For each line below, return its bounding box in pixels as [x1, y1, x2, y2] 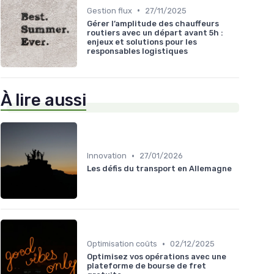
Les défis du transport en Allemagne [87, 164, 232, 174]
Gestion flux [87, 6, 132, 15]
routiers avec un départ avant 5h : [87, 28, 223, 37]
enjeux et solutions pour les [87, 37, 197, 46]
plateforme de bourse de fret [87, 261, 206, 271]
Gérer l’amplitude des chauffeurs [87, 18, 219, 28]
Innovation [87, 151, 127, 161]
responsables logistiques [87, 46, 188, 56]
